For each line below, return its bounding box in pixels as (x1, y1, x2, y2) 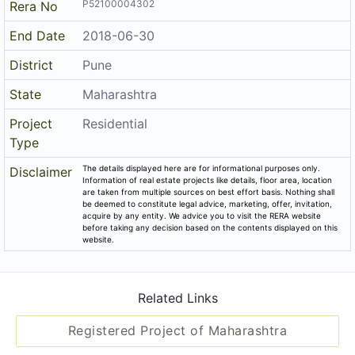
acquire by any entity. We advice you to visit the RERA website (82, 248, 322, 258)
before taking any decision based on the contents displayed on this (82, 260, 338, 270)
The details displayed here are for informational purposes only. (82, 200, 321, 211)
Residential (82, 153, 148, 170)
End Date (10, 65, 66, 82)
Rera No (10, 36, 59, 52)
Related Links (137, 327, 218, 344)
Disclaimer (10, 201, 73, 218)
